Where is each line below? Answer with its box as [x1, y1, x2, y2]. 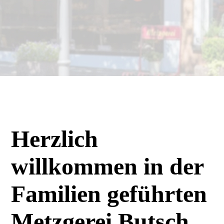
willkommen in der [11, 153, 204, 179]
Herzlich [11, 125, 98, 152]
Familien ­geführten [11, 180, 207, 207]
